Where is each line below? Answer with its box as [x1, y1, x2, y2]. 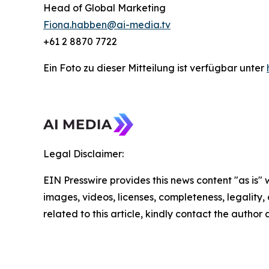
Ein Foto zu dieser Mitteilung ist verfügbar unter [43, 61, 267, 74]
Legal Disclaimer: [43, 147, 124, 160]
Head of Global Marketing [43, 1, 166, 14]
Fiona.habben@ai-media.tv [43, 18, 171, 31]
